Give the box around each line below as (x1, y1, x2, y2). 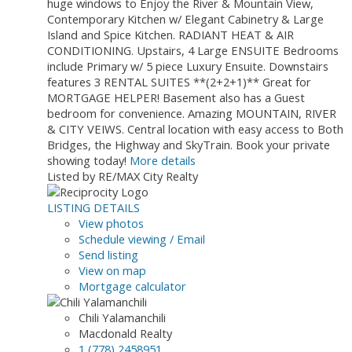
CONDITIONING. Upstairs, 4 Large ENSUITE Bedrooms (47, 42, 339, 59)
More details (130, 152, 196, 169)
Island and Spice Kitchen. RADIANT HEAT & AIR (47, 27, 294, 43)
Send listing (79, 247, 138, 263)
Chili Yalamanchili (79, 310, 166, 326)
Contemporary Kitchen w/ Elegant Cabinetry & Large (47, 11, 324, 27)
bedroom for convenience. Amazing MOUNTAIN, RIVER (47, 105, 336, 122)
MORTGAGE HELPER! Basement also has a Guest (47, 90, 305, 106)
